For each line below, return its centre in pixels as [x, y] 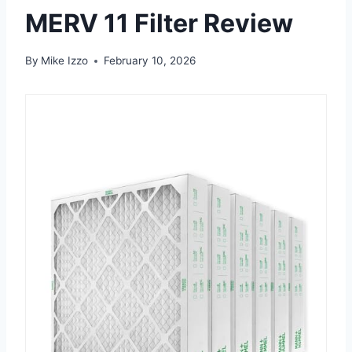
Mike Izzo [65, 61]
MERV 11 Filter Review [159, 23]
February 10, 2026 [150, 61]
